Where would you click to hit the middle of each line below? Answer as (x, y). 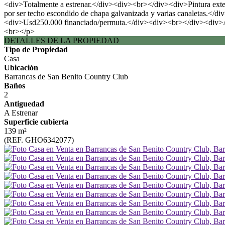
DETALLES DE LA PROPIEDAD (62, 40)
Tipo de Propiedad (36, 49)
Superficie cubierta (36, 122)
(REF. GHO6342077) (39, 140)
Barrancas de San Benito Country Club (66, 77)
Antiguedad (24, 104)
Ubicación (21, 68)
